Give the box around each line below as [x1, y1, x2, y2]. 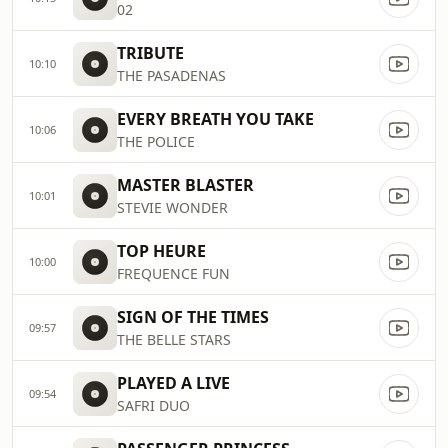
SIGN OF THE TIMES [117, 306, 269, 328]
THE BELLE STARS [117, 330, 231, 349]
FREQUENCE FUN [117, 264, 230, 283]
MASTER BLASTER [117, 174, 254, 196]
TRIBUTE [117, 42, 184, 64]
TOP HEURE [117, 240, 206, 262]
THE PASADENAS [117, 66, 226, 85]
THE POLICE [117, 132, 195, 151]
